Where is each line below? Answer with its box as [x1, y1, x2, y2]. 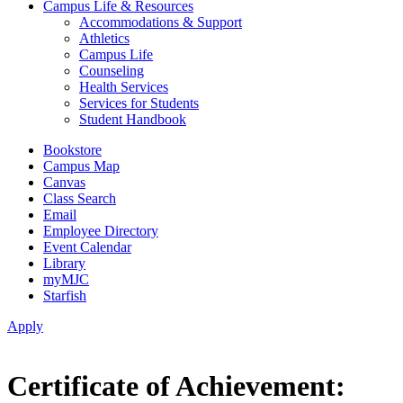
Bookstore [43, 142, 102, 157]
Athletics [79, 31, 130, 46]
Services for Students [79, 95, 199, 111]
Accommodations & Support [79, 14, 242, 30]
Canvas [43, 175, 85, 190]
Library [43, 255, 85, 271]
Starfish [43, 288, 86, 303]
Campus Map [43, 158, 120, 174]
